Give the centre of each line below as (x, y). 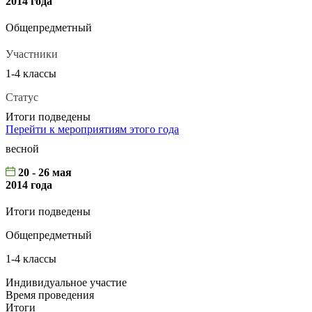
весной (22, 149)
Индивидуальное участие (66, 283)
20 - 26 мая (44, 173)
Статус (22, 97)
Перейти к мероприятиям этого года (92, 130)
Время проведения (50, 295)
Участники (32, 54)
